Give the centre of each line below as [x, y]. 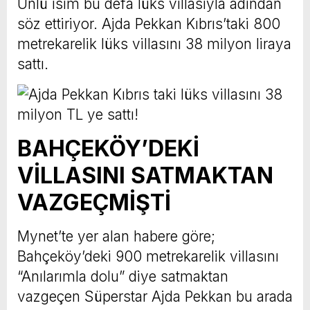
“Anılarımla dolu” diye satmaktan [123, 277]
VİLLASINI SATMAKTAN [145, 176]
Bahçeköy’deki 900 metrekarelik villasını [148, 257]
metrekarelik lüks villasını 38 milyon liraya [154, 44]
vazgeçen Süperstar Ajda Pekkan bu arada [155, 297]
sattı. [33, 64]
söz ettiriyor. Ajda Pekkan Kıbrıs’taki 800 [149, 24]
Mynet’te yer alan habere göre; [116, 237]
